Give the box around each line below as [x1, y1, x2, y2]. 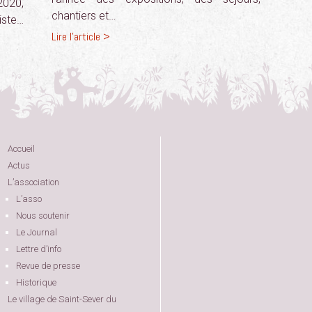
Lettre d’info [16, 244, 61, 254]
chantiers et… [52, 9, 116, 22]
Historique [16, 277, 56, 288]
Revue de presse [16, 260, 80, 271]
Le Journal [16, 227, 57, 237]
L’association [8, 177, 59, 187]
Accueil [8, 143, 35, 154]
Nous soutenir [16, 210, 70, 221]
